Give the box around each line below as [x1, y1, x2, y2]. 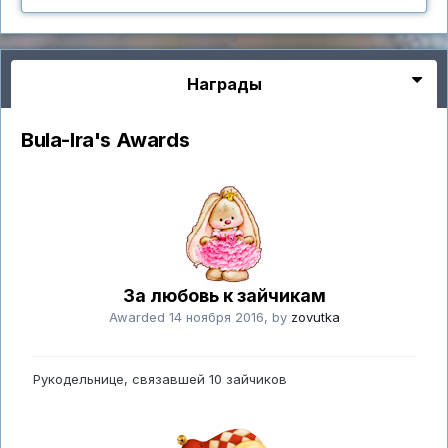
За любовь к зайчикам [122, 285, 326, 306]
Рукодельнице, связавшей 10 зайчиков [33, 371, 287, 387]
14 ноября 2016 [168, 309, 264, 325]
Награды [186, 74, 262, 94]
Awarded [108, 309, 169, 325]
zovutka [290, 309, 340, 325]
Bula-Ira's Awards [21, 128, 190, 152]
